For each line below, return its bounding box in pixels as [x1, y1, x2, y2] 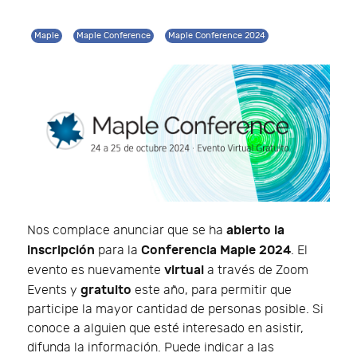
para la [95, 243, 141, 259]
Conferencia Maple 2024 [141, 242, 291, 259]
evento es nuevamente [27, 263, 164, 279]
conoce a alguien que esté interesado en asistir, [27, 321, 304, 337]
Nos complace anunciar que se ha [27, 223, 226, 239]
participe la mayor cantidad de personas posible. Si [27, 302, 324, 318]
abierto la [226, 222, 284, 239]
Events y [27, 283, 80, 299]
